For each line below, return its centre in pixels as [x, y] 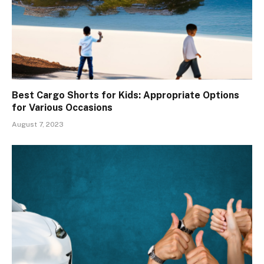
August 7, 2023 [38, 125]
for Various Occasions [62, 108]
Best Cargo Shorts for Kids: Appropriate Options [126, 95]
